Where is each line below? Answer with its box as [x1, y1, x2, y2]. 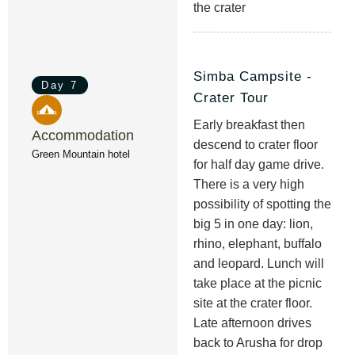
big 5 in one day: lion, [193, 217, 313, 231]
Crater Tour [193, 90, 269, 105]
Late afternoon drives [193, 316, 311, 330]
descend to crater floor [193, 138, 318, 151]
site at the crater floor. [193, 296, 312, 310]
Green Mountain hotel [32, 147, 130, 160]
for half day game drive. [193, 158, 324, 171]
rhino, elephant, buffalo [193, 237, 322, 250]
